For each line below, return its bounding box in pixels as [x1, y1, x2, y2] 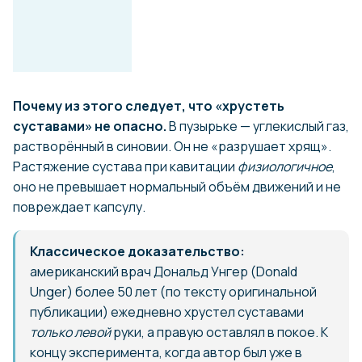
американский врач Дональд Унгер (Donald [30, 262, 297, 280]
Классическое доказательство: [30, 242, 245, 260]
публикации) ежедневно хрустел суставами [30, 302, 304, 321]
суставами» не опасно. [13, 116, 166, 135]
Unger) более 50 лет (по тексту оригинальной [30, 282, 317, 301]
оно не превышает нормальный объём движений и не [13, 177, 341, 196]
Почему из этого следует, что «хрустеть [13, 96, 284, 115]
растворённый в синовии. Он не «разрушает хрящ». [13, 137, 331, 155]
